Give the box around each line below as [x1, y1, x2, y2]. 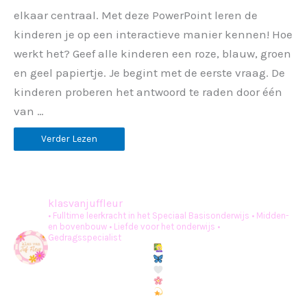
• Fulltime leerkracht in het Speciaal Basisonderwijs [48, 210, 249, 221]
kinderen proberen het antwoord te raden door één [14, 84, 282, 99]
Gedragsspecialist [48, 232, 121, 243]
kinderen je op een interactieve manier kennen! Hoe [14, 27, 293, 41]
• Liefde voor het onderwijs [107, 221, 215, 232]
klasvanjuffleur [48, 196, 123, 210]
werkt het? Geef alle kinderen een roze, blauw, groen [14, 46, 291, 60]
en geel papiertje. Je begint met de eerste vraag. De [14, 65, 285, 79]
